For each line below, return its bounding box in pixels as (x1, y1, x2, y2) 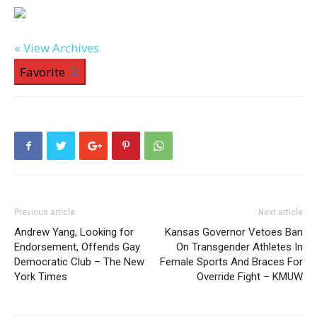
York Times (14, 270, 67, 283)
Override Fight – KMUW (197, 270, 303, 283)
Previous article (14, 207, 75, 217)
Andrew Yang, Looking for (14, 226, 134, 238)
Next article (258, 207, 303, 217)
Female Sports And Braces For (160, 255, 303, 268)
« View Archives (14, 40, 99, 56)
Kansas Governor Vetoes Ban (165, 226, 303, 238)
